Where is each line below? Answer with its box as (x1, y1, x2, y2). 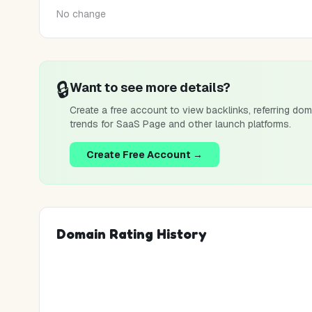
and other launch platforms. (166, 118, 291, 130)
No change (56, 8, 106, 20)
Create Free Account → (86, 148, 203, 161)
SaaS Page (116, 118, 166, 130)
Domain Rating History (56, 226, 207, 242)
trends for (70, 118, 116, 130)
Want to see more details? (70, 79, 231, 95)
